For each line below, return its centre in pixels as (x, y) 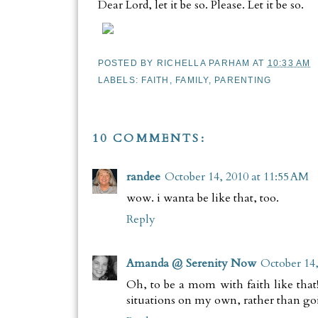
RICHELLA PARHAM (203, 63)
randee (143, 177)
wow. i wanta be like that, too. (202, 198)
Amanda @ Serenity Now (191, 264)
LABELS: (120, 81)
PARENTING (243, 81)
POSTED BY (127, 63)
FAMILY (192, 81)
